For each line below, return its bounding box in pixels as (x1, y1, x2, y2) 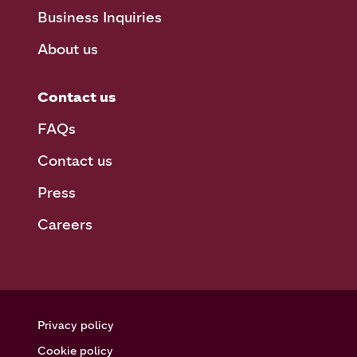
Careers (37, 215, 93, 233)
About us (37, 40, 99, 58)
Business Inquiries (37, 8, 163, 26)
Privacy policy (37, 318, 115, 332)
